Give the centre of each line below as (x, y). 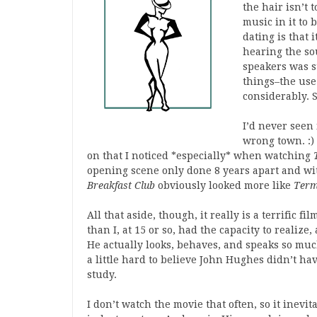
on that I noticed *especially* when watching (200, 156)
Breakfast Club (121, 185)
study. (102, 275)
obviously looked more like (224, 185)
